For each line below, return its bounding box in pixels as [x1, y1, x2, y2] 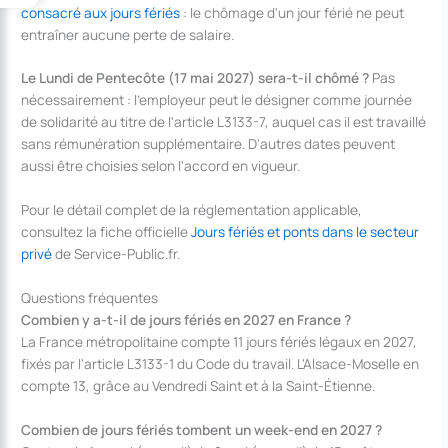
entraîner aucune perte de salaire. [21, 24, 235, 44]
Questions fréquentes [21, 288, 159, 308]
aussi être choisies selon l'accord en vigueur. [21, 156, 301, 176]
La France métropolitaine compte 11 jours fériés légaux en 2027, [21, 332, 418, 352]
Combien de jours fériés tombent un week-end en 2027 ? [21, 420, 383, 440]
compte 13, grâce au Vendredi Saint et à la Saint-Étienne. [21, 376, 376, 396]
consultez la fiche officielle [21, 222, 192, 242]
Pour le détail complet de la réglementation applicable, [21, 200, 363, 220]
